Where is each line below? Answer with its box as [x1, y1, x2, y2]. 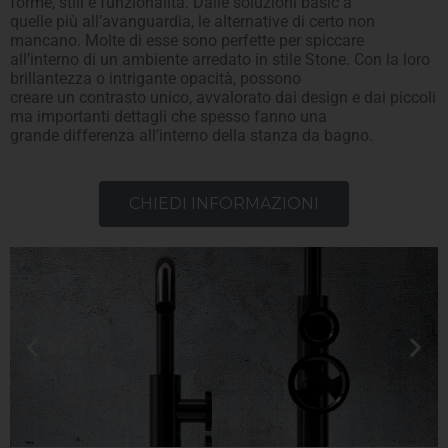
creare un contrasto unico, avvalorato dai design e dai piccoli [10, 87, 436, 107]
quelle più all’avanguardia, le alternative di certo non [10, 11, 375, 31]
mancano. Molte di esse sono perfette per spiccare [10, 30, 364, 50]
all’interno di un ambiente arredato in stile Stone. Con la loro [10, 49, 430, 69]
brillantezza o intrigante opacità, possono [10, 68, 301, 88]
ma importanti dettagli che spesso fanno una [10, 106, 327, 126]
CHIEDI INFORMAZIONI [129, 193, 319, 213]
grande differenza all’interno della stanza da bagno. [10, 125, 373, 145]
